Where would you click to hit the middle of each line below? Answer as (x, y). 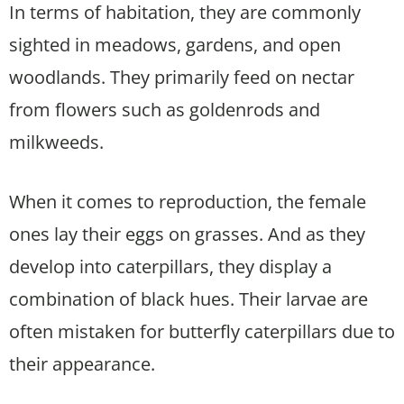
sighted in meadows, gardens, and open (175, 44)
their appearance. (82, 363)
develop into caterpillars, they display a (170, 266)
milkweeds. (56, 142)
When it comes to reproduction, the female (188, 201)
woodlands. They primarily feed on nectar (182, 77)
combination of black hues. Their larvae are (188, 298)
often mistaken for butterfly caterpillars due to (202, 331)
